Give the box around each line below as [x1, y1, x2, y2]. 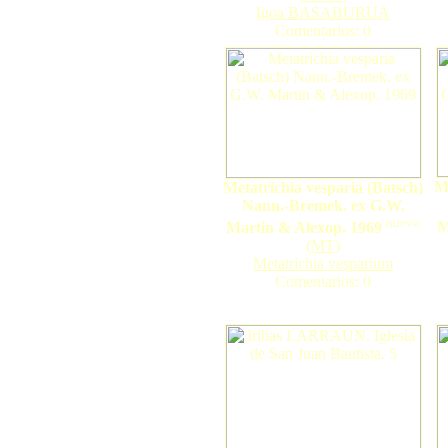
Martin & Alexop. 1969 [226, 219, 382, 237]
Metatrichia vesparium [253, 255, 393, 273]
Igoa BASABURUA [256, 4, 390, 22]
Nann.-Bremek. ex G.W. [241, 197, 405, 214]
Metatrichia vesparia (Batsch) [223, 179, 423, 196]
